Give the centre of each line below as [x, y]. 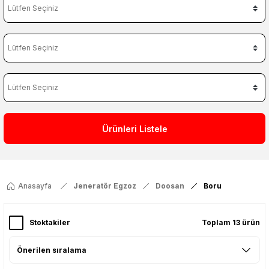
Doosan [170, 186]
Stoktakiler [50, 222]
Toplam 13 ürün [231, 222]
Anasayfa [35, 186]
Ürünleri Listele [134, 128]
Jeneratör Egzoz [105, 186]
